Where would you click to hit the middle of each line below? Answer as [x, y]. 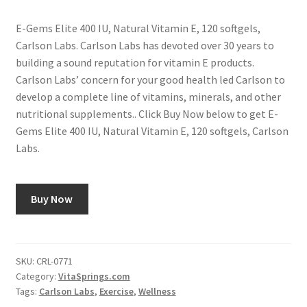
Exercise [116, 291]
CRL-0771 [54, 261]
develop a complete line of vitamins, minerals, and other [148, 97]
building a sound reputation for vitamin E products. [135, 63]
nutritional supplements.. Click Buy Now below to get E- [147, 114]
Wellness [157, 291]
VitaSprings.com [94, 276]
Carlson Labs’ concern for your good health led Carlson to [150, 80]
